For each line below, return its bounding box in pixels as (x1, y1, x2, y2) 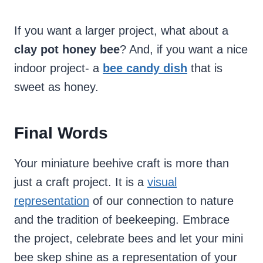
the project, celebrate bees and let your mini (14, 232, 243, 245)
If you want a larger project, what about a (14, 24, 228, 38)
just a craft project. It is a (14, 176, 147, 189)
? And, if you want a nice (120, 43, 248, 56)
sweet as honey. (14, 80, 99, 94)
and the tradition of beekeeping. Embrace (14, 213, 230, 227)
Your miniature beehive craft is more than (14, 157, 229, 170)
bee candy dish (103, 62, 187, 75)
